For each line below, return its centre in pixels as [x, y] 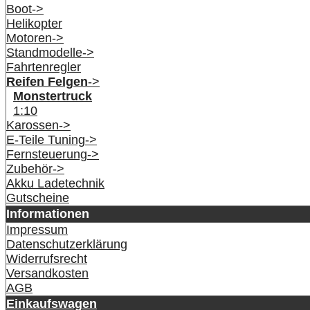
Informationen [48, 213]
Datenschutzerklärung [67, 244]
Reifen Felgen [47, 81]
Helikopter [34, 23]
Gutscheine [38, 198]
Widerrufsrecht [47, 258]
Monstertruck [53, 96]
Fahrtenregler [44, 67]
